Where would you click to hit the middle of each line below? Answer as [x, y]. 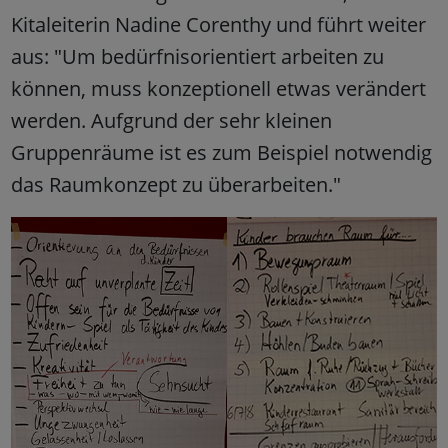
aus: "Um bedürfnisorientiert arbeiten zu [197, 57]
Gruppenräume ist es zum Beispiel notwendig [221, 153]
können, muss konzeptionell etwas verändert [218, 89]
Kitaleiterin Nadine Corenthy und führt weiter [218, 25]
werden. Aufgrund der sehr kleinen [171, 121]
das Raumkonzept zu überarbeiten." [175, 185]
